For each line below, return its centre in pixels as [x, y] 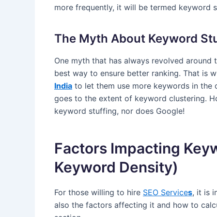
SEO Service [165, 193]
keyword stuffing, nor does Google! [119, 111]
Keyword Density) [116, 167]
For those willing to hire [99, 193]
